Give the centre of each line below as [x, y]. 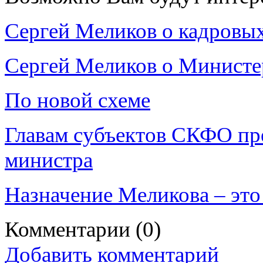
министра [49, 160]
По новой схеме [77, 100]
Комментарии [70, 229]
